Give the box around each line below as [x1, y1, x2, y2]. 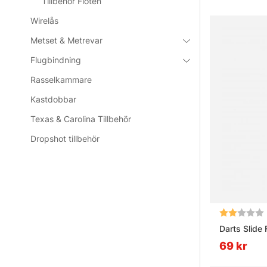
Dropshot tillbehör [30, 133, 100, 144]
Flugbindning [30, 55, 82, 66]
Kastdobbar [30, 94, 77, 105]
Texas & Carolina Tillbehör [30, 114, 132, 125]
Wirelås [30, 15, 59, 26]
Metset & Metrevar [30, 35, 103, 46]
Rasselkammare [30, 74, 92, 85]
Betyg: [219, 207, 247, 218]
